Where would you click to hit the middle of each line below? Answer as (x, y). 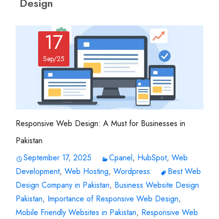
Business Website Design (157, 185)
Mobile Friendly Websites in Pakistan (76, 212)
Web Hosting (87, 171)
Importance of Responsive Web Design (113, 198)
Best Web (184, 171)
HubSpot (152, 157)
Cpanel (121, 157)
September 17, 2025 (57, 157)
